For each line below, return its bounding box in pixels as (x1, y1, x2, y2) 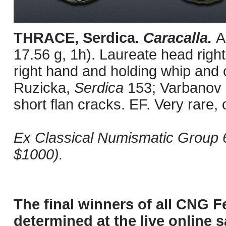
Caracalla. (143, 30, 216, 46)
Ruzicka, (14, 80, 74, 96)
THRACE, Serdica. (14, 30, 143, 46)
